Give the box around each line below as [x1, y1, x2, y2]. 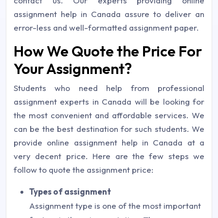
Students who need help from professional [14, 83, 204, 93]
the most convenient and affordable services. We [14, 110, 204, 120]
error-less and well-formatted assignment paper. [14, 22, 199, 33]
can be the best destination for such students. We [14, 124, 204, 134]
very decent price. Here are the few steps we [14, 151, 204, 161]
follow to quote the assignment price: [14, 164, 153, 175]
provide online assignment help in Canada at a [14, 137, 204, 147]
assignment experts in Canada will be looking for [14, 96, 204, 107]
